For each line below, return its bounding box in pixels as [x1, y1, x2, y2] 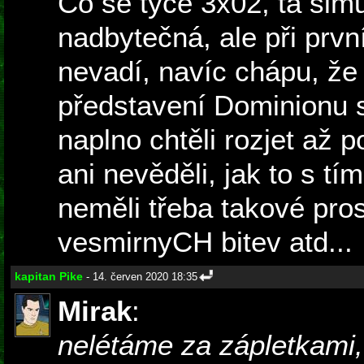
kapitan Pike [15, 270, 83, 284]
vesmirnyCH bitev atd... [58, 226, 353, 258]
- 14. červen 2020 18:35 [83, 271, 197, 284]
